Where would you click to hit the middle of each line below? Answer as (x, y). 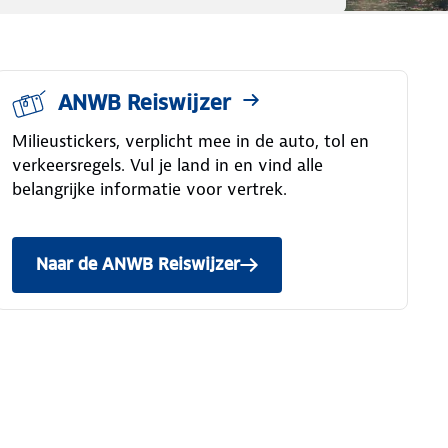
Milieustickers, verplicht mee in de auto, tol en (190, 141)
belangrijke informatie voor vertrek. (149, 189)
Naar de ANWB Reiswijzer (137, 264)
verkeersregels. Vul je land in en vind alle (167, 165)
